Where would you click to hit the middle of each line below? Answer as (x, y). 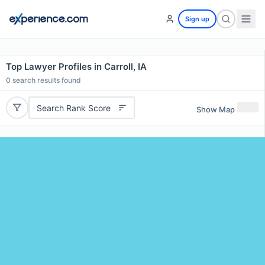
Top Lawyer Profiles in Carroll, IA (76, 67)
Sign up (197, 19)
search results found (46, 80)
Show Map (216, 109)
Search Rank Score (73, 108)
